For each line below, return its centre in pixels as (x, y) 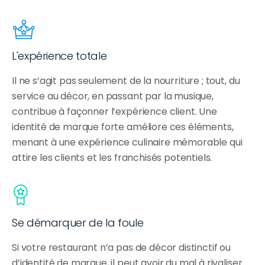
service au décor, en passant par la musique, (113, 96)
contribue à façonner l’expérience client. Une (114, 112)
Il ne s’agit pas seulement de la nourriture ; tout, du (126, 81)
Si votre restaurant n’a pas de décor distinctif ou (121, 248)
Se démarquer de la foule (78, 223)
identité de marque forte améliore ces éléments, (123, 127)
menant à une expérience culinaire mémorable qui (127, 143)
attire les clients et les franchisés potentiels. (112, 158)
